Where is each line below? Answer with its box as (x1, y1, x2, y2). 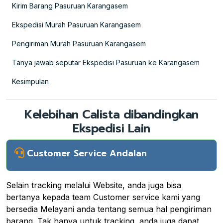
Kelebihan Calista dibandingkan (24, 105, 199, 123)
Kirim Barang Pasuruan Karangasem (12, 1, 128, 10)
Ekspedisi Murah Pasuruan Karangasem (12, 20, 141, 29)
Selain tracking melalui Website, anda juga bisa (6, 180, 181, 190)
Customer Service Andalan (27, 146, 147, 160)
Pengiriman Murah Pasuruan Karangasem (12, 39, 146, 48)
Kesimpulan (12, 77, 49, 86)
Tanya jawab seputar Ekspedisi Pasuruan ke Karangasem (12, 58, 200, 67)
